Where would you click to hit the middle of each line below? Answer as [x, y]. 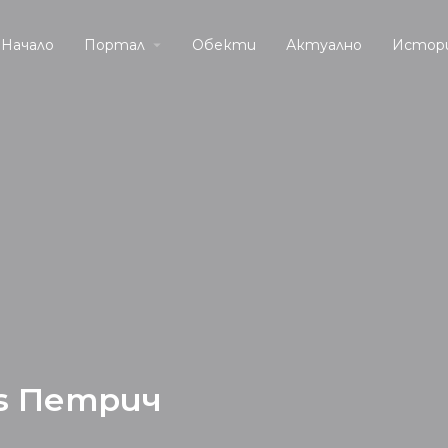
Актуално [324, 44]
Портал [114, 44]
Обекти [224, 44]
